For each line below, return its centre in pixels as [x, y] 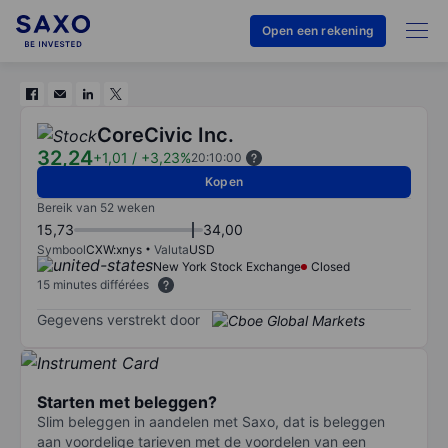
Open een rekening [317, 30]
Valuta [171, 249]
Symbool [61, 249]
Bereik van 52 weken [96, 207]
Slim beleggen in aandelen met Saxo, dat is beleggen [211, 421]
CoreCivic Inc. [165, 135]
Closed [330, 266]
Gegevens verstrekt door [118, 319]
